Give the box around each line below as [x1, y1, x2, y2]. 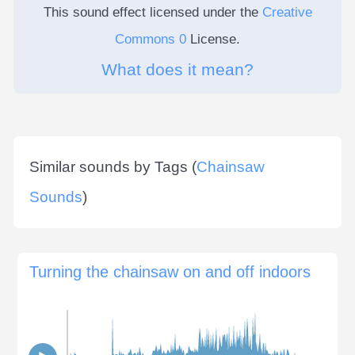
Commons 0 [115, 31, 186, 47]
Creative [261, 4, 312, 20]
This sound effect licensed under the [43, 4, 262, 20]
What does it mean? [101, 59, 254, 78]
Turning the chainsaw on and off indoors [29, 262, 311, 281]
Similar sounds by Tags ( [29, 158, 197, 175]
